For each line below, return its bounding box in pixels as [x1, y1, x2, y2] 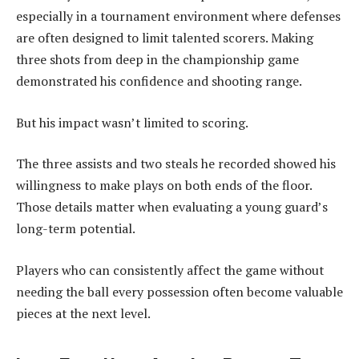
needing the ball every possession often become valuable [16, 282, 343, 301]
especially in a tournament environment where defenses [16, 6, 341, 25]
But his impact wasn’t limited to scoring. [16, 113, 248, 131]
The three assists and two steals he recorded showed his [16, 155, 336, 173]
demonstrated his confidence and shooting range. [16, 71, 302, 90]
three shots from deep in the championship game [16, 50, 299, 68]
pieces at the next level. [16, 304, 151, 322]
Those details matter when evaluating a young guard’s [16, 198, 328, 216]
